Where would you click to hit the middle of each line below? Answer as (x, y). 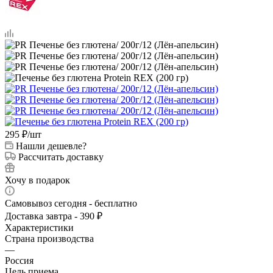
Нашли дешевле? (51, 146)
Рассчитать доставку (61, 157)
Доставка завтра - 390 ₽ (54, 216)
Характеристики (39, 227)
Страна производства (49, 238)
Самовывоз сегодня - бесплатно (71, 203)
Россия (19, 260)
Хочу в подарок (37, 180)
